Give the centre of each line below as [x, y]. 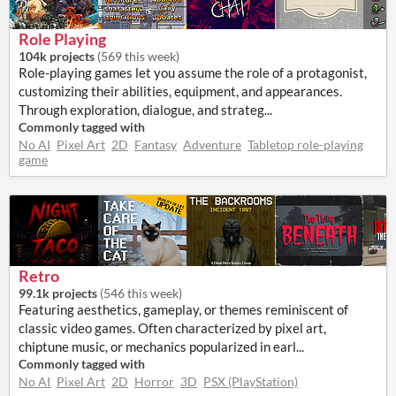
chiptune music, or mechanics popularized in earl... [161, 346]
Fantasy [156, 145]
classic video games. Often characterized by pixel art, [172, 328]
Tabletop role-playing [305, 145]
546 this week [141, 293]
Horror [154, 381]
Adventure [212, 145]
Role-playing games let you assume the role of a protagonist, [193, 72]
